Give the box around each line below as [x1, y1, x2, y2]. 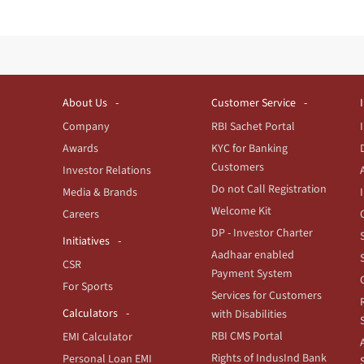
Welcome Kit [211, 202, 271, 219]
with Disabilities [211, 305, 287, 323]
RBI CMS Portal [211, 327, 283, 344]
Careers [63, 206, 99, 223]
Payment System [211, 265, 292, 282]
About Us [63, 94, 107, 111]
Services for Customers [211, 287, 322, 304]
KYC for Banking [211, 140, 288, 157]
